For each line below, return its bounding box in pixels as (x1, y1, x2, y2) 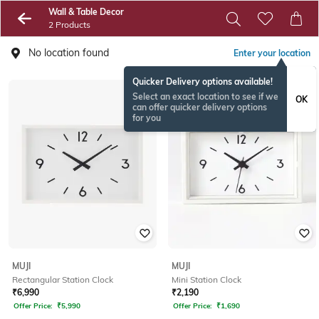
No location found (28, 46, 109, 59)
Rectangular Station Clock (12, 273, 113, 285)
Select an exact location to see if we (132, 91, 278, 102)
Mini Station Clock (172, 273, 241, 285)
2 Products (48, 19, 90, 30)
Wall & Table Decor (48, 6, 124, 17)
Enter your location (234, 48, 310, 58)
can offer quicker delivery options (132, 102, 267, 113)
